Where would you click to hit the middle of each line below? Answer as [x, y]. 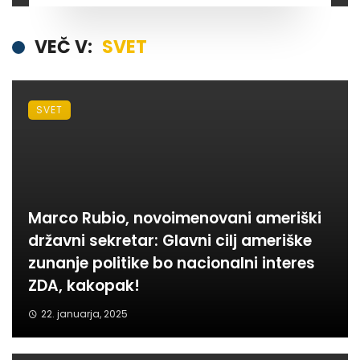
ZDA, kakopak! [84, 286]
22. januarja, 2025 [84, 314]
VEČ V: [63, 47]
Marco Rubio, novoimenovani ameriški [175, 219]
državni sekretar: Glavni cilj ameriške [170, 241]
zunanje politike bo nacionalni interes [172, 264]
